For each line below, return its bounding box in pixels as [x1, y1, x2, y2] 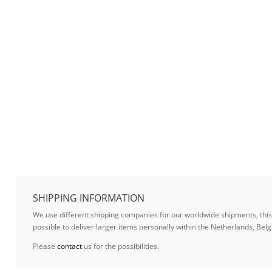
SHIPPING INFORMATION [32, 191, 144, 205]
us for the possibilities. [81, 240, 159, 251]
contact [56, 240, 82, 251]
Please [32, 240, 57, 251]
